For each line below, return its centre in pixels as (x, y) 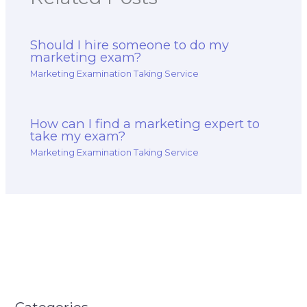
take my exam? (78, 136)
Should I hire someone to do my (130, 45)
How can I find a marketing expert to (145, 123)
